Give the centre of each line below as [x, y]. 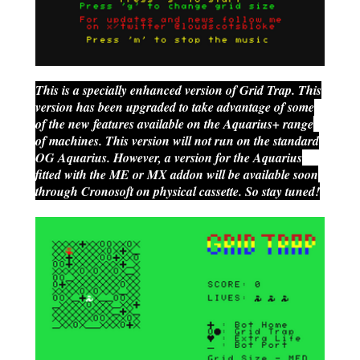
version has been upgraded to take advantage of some [175, 106]
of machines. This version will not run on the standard [177, 140]
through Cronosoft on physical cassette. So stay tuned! [178, 191]
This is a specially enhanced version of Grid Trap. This [178, 90]
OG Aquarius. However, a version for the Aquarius [169, 157]
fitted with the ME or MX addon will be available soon [177, 174]
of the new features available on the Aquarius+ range [174, 123]
